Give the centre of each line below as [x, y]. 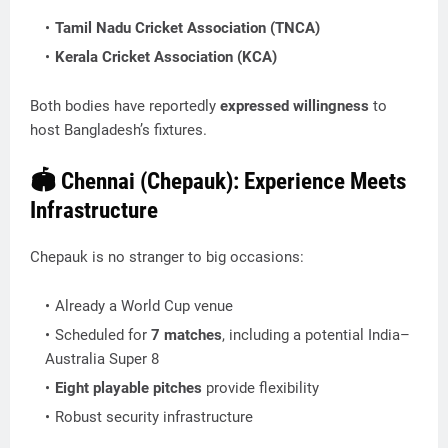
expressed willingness [294, 106]
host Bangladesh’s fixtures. [118, 130]
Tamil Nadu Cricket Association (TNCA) [187, 28]
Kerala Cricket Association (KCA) [166, 57]
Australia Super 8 [102, 359]
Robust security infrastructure [154, 417]
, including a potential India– [316, 335]
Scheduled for [103, 335]
